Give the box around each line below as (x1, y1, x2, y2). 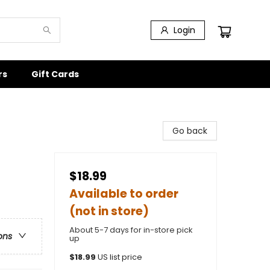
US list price (98, 252, 142, 262)
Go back (172, 125, 207, 137)
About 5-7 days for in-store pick (69, 224, 193, 236)
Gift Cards (31, 68, 79, 80)
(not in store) (69, 203, 149, 219)
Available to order (69, 186, 178, 202)
